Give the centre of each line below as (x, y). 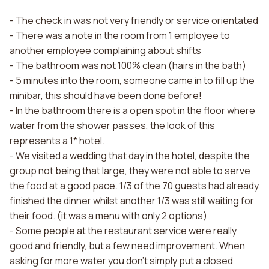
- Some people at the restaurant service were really (123, 231)
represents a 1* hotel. (57, 141)
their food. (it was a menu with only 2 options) (108, 216)
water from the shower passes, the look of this (112, 125)
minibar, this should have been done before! (106, 95)
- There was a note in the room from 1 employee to (120, 35)
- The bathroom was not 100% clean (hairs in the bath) (128, 65)
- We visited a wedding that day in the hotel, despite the (130, 156)
